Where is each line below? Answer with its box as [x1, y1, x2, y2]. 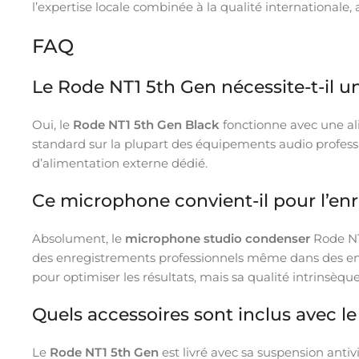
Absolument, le [32, 230, 125, 246]
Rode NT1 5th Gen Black [73, 116, 220, 132]
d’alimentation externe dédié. [32, 155, 208, 171]
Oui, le [32, 116, 73, 132]
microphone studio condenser [125, 230, 310, 246]
